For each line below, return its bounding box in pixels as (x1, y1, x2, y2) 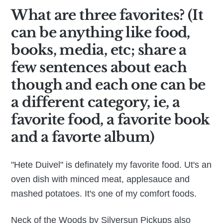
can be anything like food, (11, 24, 190, 42)
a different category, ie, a (11, 94, 180, 111)
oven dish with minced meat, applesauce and (11, 174, 190, 185)
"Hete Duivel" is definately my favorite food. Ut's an (11, 160, 212, 170)
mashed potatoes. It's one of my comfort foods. (11, 189, 197, 199)
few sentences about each (11, 59, 187, 77)
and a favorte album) (11, 128, 155, 146)
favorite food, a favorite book (11, 111, 210, 129)
